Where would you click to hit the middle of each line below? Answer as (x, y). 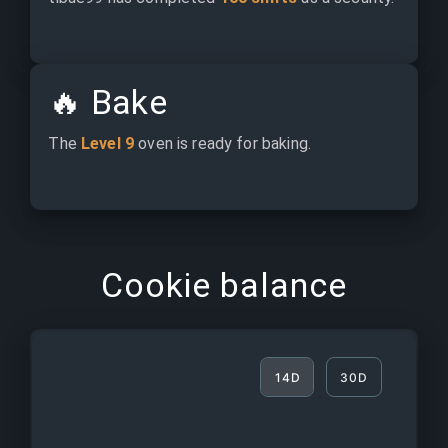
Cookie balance (224, 285)
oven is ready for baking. (222, 143)
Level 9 (108, 143)
